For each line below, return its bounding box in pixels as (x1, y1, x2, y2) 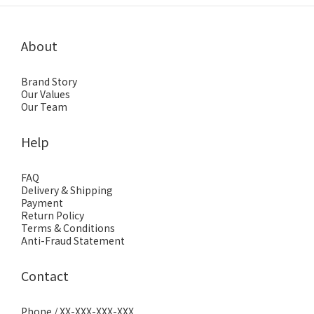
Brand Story (21, 74, 77, 88)
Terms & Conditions (21, 221, 115, 235)
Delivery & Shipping (21, 183, 113, 197)
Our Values (21, 87, 70, 101)
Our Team (21, 100, 67, 114)
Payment (21, 196, 63, 210)
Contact (21, 266, 69, 285)
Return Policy (21, 208, 84, 222)
